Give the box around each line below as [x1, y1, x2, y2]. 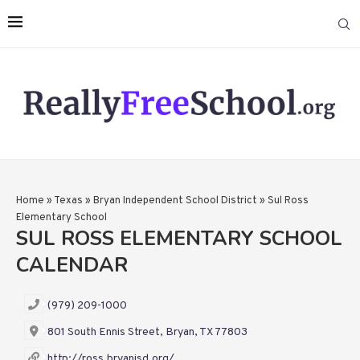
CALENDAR [16, 252, 128, 280]
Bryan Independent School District [93, 194, 257, 208]
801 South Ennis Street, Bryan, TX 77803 [47, 325, 247, 340]
